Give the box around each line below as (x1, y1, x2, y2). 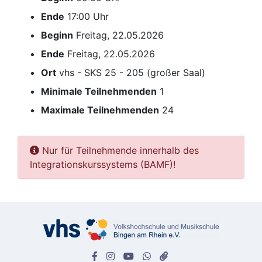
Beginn (41, 29, 73, 42)
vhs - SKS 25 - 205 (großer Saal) (59, 67, 205, 79)
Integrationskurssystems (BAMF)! (30, 158, 175, 171)
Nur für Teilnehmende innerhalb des (39, 144, 199, 157)
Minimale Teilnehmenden (41, 85, 157, 98)
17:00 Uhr (67, 11, 109, 23)
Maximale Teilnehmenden (41, 104, 159, 116)
